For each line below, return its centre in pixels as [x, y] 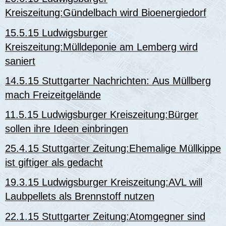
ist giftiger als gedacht [54, 163]
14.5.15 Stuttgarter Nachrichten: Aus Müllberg [108, 80]
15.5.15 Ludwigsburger [56, 33]
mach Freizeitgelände [53, 95]
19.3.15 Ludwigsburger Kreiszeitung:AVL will [104, 182]
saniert [20, 61]
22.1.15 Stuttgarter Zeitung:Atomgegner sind [105, 216]
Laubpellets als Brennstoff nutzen [80, 196]
